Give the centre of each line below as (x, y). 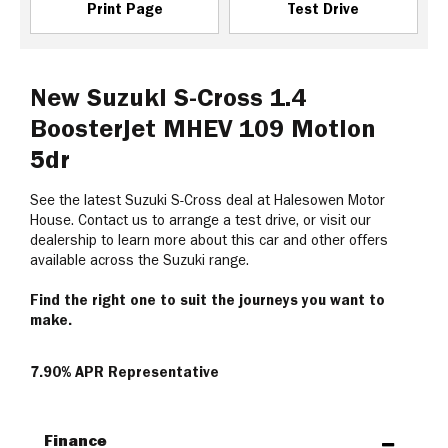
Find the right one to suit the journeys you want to (207, 300)
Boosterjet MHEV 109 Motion (203, 127)
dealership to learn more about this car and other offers (209, 240)
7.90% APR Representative (124, 372)
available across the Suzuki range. (143, 260)
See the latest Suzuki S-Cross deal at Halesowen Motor (207, 200)
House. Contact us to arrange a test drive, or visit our (200, 220)
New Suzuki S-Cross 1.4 (168, 96)
